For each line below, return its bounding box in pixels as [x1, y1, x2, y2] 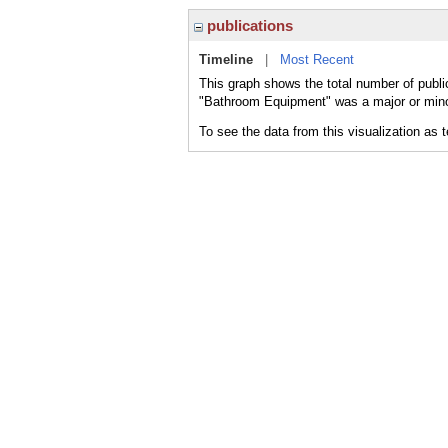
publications [203, 17, 293, 34]
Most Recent [280, 52, 354, 67]
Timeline [199, 52, 253, 67]
